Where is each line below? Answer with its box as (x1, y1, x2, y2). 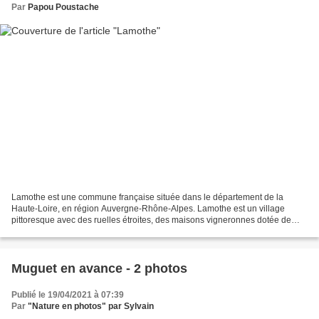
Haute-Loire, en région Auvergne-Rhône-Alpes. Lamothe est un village (11, 204, 285, 214)
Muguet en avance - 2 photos (11, 261, 187, 276)
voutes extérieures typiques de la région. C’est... (11, 226, 197, 237)
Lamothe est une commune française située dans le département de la (11, 192, 283, 203)
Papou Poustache (28, 1, 99, 12)
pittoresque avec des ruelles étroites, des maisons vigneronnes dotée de (11, 215, 291, 226)
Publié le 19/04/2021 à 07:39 (11, 290, 124, 300)
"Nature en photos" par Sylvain (28, 301, 154, 312)
